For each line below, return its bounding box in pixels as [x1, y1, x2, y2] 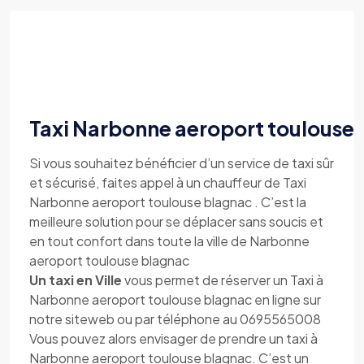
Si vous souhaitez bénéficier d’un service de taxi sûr [29, 154, 334, 171]
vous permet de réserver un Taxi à [122, 271, 323, 288]
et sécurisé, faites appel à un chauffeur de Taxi [29, 174, 306, 191]
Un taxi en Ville [29, 271, 122, 288]
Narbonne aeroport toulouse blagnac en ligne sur [29, 291, 321, 308]
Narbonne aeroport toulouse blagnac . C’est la [29, 193, 306, 210]
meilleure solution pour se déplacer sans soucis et [29, 213, 323, 230]
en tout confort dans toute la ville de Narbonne [29, 232, 310, 249]
